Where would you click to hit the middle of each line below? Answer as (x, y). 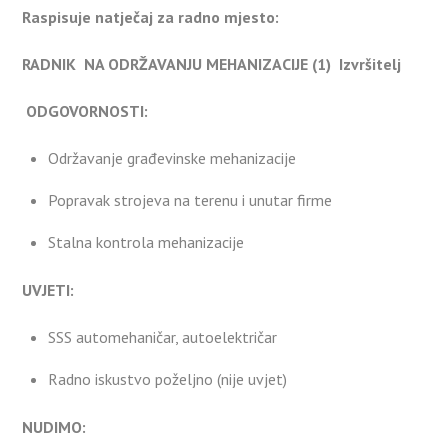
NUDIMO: (54, 427)
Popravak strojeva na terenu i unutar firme (190, 199)
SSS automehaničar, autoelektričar (162, 336)
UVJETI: (48, 289)
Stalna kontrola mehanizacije (146, 241)
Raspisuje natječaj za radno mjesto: (151, 17)
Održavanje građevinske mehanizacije (172, 157)
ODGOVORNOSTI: (87, 110)
